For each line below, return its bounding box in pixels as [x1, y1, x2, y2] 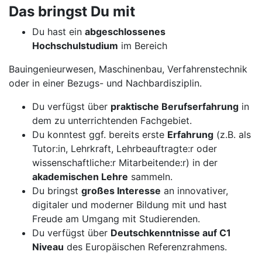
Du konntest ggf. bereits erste [32, 129, 167, 140]
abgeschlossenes [85, 26, 166, 37]
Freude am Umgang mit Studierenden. [32, 213, 200, 225]
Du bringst [32, 185, 81, 196]
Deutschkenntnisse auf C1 [111, 227, 231, 239]
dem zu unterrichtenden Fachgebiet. [32, 115, 192, 126]
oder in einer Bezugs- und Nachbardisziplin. [9, 77, 202, 89]
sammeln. [128, 171, 173, 182]
